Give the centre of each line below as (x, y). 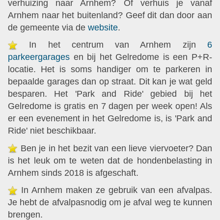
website (103, 27)
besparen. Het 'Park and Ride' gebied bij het (110, 94)
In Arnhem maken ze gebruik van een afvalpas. (115, 190)
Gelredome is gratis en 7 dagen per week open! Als (110, 106)
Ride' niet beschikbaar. (55, 131)
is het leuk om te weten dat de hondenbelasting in (110, 160)
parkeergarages (39, 57)
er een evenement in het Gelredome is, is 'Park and (110, 118)
